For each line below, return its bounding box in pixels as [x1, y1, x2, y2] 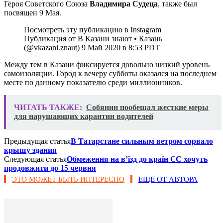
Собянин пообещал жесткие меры [86, 103, 209, 111]
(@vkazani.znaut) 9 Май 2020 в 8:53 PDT [24, 43, 160, 52]
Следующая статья [4, 154, 67, 163]
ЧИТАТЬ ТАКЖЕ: [14, 103, 82, 111]
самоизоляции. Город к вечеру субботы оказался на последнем [4, 69, 217, 78]
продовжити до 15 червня [4, 163, 96, 172]
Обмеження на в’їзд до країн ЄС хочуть [67, 154, 208, 163]
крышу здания [4, 145, 57, 154]
